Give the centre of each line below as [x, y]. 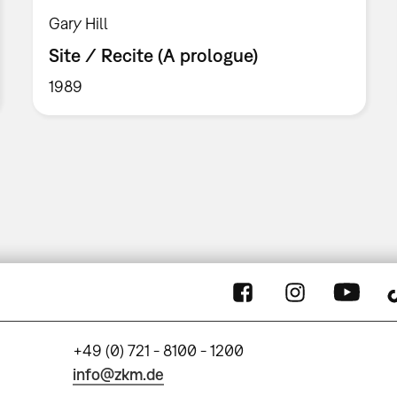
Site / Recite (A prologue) [154, 55]
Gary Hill [79, 23]
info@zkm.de [119, 374]
